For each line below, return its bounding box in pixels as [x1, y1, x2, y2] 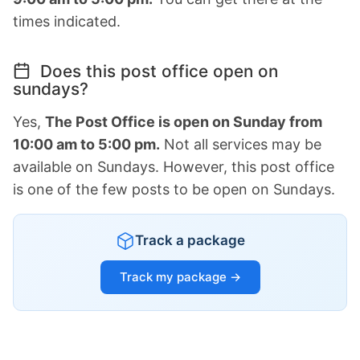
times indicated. [13, 13, 121, 31]
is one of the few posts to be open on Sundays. [13, 181, 335, 198]
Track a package [134, 232, 245, 249]
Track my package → [119, 269, 241, 285]
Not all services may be [160, 136, 321, 153]
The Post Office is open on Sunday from [45, 113, 322, 131]
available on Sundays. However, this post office [13, 158, 334, 176]
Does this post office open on [35, 61, 278, 82]
